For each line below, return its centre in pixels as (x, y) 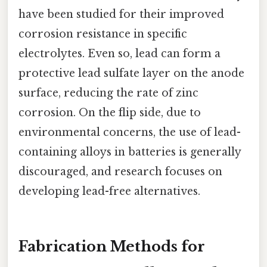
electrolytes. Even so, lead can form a (119, 54)
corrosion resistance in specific (103, 34)
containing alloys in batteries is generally (130, 152)
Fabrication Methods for (112, 246)
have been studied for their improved (121, 15)
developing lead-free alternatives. (109, 192)
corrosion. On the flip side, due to (110, 113)
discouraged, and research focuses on (120, 172)
